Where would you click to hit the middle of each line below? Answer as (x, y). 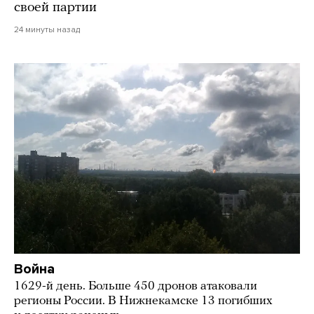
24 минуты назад (47, 30)
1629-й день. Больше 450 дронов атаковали (136, 287)
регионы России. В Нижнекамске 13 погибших (143, 301)
